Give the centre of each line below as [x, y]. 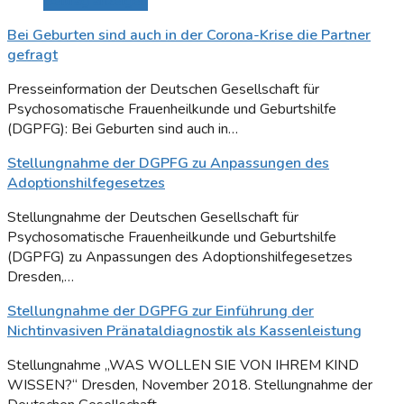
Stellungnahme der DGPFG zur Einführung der [161, 312]
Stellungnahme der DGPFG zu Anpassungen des [168, 164]
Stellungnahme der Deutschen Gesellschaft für [153, 218]
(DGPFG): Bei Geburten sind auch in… [123, 129]
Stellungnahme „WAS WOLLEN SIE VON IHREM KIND [183, 366]
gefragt [32, 55]
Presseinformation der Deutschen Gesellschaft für [163, 90]
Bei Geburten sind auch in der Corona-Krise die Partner [189, 36]
